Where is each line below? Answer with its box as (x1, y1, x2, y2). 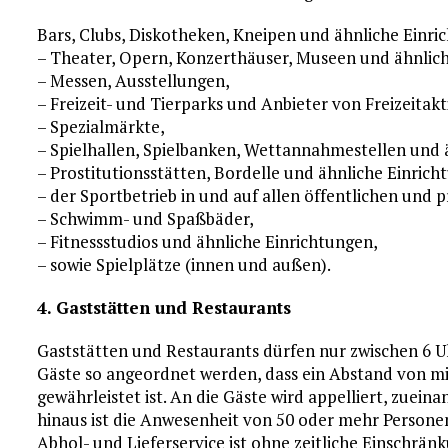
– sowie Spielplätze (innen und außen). (37, 253, 332, 276)
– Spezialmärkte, (37, 115, 166, 138)
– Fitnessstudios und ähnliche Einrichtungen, (37, 230, 379, 253)
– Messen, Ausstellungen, (37, 69, 231, 92)
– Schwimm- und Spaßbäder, (37, 207, 255, 230)
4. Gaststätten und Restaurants (37, 296, 292, 319)
